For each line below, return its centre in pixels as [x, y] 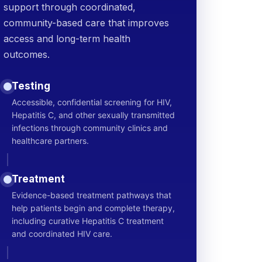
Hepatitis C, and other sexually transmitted [93, 115]
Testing [31, 86]
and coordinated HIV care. [62, 234]
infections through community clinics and [89, 128]
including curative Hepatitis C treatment [87, 221]
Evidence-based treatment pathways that [91, 195]
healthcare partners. [50, 141]
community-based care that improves [86, 23]
